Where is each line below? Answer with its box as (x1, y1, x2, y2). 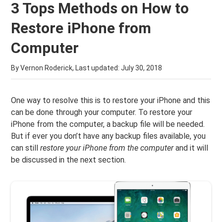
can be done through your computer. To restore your (11, 108, 193, 117)
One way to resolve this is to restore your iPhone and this (11, 96, 211, 105)
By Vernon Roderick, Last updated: (11, 64, 121, 72)
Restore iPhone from (11, 19, 152, 37)
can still (11, 143, 41, 153)
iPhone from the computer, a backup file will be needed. (11, 119, 205, 129)
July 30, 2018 (121, 64, 163, 72)
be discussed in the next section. (11, 155, 126, 165)
